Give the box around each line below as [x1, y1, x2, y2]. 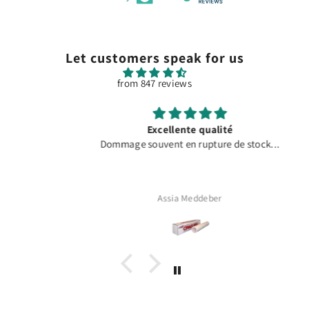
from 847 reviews [117, 77, 192, 90]
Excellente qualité [111, 123, 198, 137]
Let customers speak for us [65, 49, 244, 68]
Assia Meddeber [122, 192, 187, 205]
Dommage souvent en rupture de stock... [64, 137, 245, 151]
